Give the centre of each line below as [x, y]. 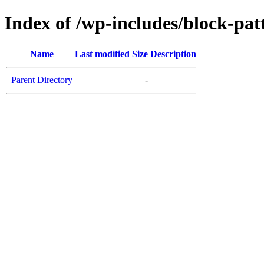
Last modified [102, 54]
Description [173, 54]
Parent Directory [42, 80]
